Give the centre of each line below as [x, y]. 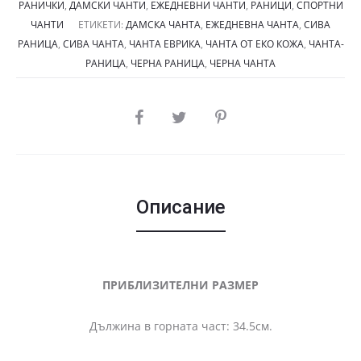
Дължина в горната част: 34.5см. [180, 326]
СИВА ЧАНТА [93, 44]
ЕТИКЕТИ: [102, 25]
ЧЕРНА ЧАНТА [243, 63]
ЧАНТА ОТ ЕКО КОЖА [254, 44]
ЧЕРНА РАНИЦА [168, 63]
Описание [180, 207]
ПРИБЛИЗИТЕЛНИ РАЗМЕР [180, 284]
